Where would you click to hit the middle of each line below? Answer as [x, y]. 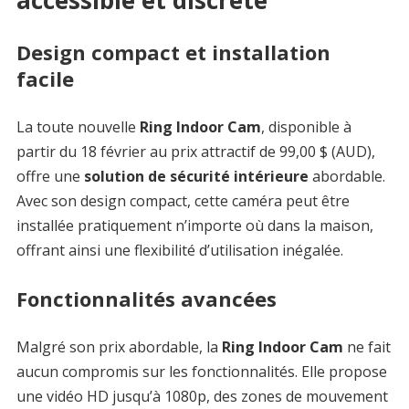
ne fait [368, 346]
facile [45, 78]
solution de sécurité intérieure [198, 176]
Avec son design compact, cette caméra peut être [183, 200]
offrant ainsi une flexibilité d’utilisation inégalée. [179, 250]
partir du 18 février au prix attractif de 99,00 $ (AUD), [195, 151]
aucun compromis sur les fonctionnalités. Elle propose [201, 371]
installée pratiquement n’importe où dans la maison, [194, 225]
